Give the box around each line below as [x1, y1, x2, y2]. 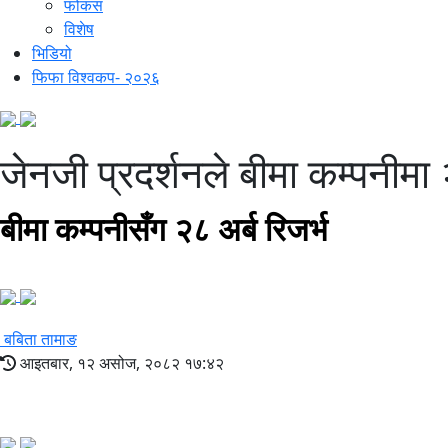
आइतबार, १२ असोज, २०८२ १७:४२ [16, 352, 224, 375]
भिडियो [32, 42, 72, 65]
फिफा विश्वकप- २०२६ [32, 66, 160, 89]
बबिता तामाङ [4, 328, 77, 351]
